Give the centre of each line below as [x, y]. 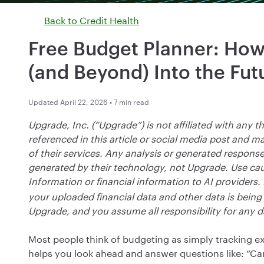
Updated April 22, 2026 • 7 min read [89, 101]
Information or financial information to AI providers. [144, 180]
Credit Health [110, 19]
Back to [62, 19]
